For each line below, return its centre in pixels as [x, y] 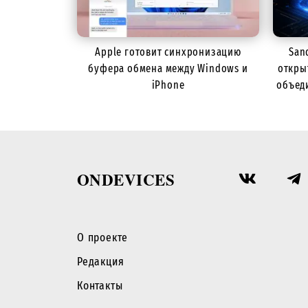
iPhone [168, 85]
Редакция [101, 262]
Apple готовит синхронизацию [168, 52]
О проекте [103, 238]
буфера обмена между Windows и [168, 69]
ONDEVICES [126, 180]
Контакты [100, 286]
